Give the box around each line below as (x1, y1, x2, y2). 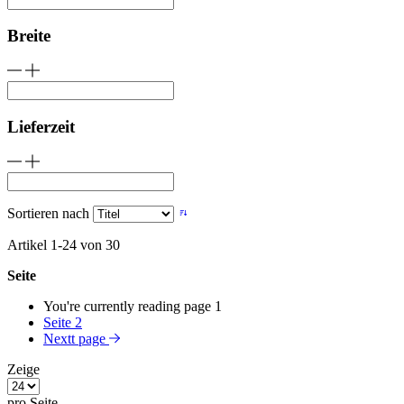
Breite (7, 26, 50, 46)
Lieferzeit (7, 116, 75, 136)
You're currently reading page (43, 298, 215, 314)
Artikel (7, 236, 50, 252)
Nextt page (43, 330, 106, 346)
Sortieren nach (7, 205, 93, 221)
